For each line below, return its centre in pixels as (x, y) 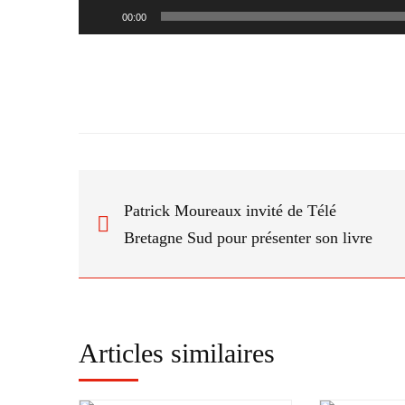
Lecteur (99, 10)
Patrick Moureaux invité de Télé (230, 210)
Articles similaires (177, 353)
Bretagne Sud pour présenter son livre (248, 237)
